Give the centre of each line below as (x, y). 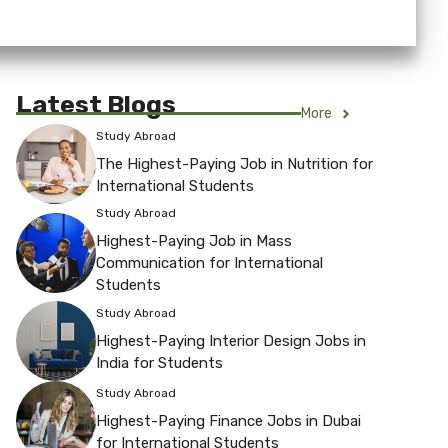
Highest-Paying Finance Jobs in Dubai (228, 420)
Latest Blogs (96, 105)
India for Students (159, 362)
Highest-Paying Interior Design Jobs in (231, 340)
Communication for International (209, 263)
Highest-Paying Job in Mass (194, 241)
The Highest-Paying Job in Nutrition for (234, 163)
